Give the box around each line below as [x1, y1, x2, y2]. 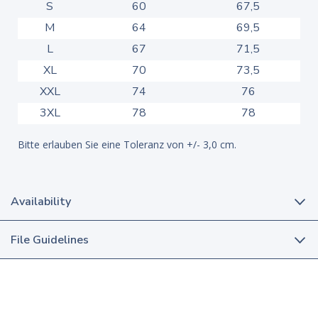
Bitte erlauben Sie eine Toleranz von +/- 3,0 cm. [18, 138, 236, 152]
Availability [11, 194, 71, 210]
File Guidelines [11, 232, 89, 248]
